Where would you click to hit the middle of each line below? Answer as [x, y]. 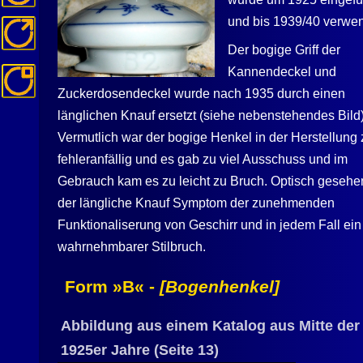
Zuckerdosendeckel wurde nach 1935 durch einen [202, 93]
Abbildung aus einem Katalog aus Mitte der [210, 325]
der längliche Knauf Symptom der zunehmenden [196, 203]
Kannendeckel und [282, 71]
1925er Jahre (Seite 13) [139, 350]
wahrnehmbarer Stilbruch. [132, 246]
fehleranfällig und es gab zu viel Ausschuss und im [203, 159]
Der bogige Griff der [284, 49]
